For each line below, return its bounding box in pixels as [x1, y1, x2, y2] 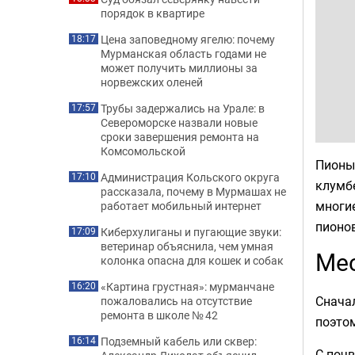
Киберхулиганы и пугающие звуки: [101, 224, 281, 239]
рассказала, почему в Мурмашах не [101, 184, 286, 199]
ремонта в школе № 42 [101, 307, 218, 323]
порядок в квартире [101, 6, 204, 21]
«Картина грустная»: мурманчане [101, 279, 274, 294]
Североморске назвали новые [101, 115, 258, 130]
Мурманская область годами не [101, 46, 266, 61]
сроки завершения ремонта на [101, 129, 259, 144]
